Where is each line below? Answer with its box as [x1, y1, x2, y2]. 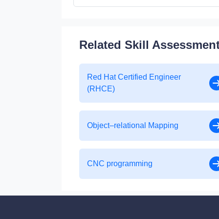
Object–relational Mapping [87, 121, 178, 130]
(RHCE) [87, 85, 115, 93]
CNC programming [87, 159, 153, 168]
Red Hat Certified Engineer [87, 73, 181, 82]
